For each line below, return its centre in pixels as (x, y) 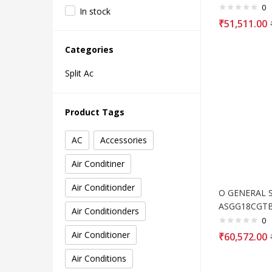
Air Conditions (99, 259)
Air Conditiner (98, 164)
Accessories (124, 140)
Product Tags (95, 112)
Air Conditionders (105, 211)
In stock (95, 12)
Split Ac (79, 73)
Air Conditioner (101, 235)
